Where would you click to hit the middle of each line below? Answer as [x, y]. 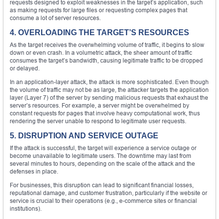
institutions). [26, 208]
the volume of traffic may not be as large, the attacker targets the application [109, 89]
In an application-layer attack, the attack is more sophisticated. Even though [109, 82]
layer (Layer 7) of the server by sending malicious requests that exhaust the [109, 97]
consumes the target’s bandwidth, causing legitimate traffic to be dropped [106, 60]
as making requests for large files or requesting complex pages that [99, 10]
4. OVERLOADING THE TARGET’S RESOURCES [99, 32]
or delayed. [25, 68]
